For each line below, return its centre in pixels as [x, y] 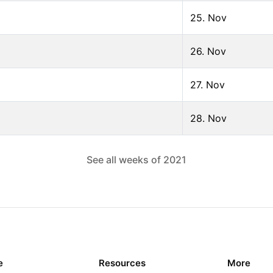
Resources [122, 263]
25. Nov [208, 17]
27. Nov [207, 84]
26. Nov [208, 51]
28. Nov [208, 118]
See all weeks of [125, 159]
